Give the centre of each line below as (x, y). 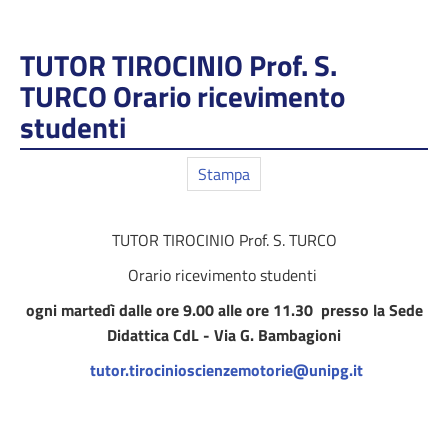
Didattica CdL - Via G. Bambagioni (224, 335)
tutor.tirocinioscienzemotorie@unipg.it (226, 370)
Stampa (224, 174)
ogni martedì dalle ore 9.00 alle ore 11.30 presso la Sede (224, 310)
